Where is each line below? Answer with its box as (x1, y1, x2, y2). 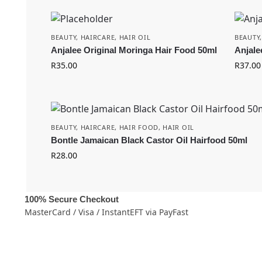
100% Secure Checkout (24, 194, 119, 205)
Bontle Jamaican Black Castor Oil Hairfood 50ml (51, 135, 247, 146)
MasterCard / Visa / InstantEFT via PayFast (24, 206, 188, 218)
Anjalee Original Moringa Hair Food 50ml (51, 45, 217, 56)
